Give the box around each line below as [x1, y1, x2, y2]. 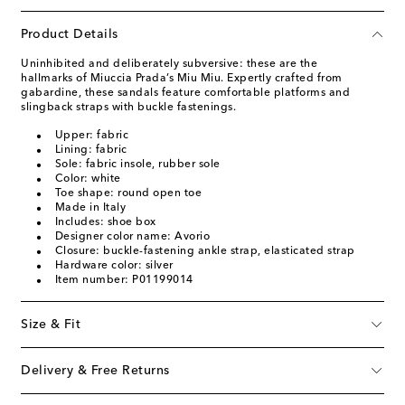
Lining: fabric [54, 144, 127, 155]
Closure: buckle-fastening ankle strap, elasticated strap [54, 245, 355, 257]
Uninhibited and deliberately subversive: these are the [21, 58, 317, 70]
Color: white [54, 173, 121, 184]
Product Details [21, 27, 118, 41]
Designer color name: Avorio [54, 231, 210, 242]
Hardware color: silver [54, 259, 174, 271]
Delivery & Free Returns [21, 363, 170, 377]
